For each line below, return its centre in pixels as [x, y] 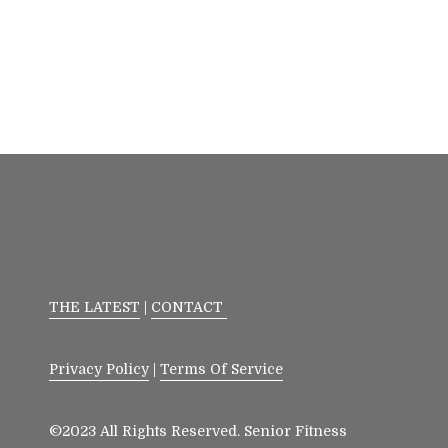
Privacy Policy [99, 368]
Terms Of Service [222, 368]
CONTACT [189, 306]
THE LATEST [95, 306]
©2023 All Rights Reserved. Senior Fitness [198, 430]
